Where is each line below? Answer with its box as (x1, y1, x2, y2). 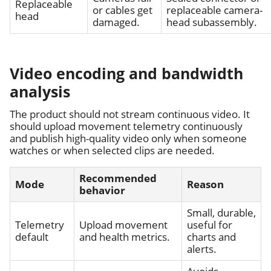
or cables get (93, 2, 152, 17)
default (15, 229, 48, 244)
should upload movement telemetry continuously (10, 119, 243, 133)
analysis (10, 81, 70, 102)
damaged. (93, 15, 140, 29)
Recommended (79, 171, 157, 185)
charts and (187, 229, 236, 244)
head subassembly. (166, 15, 257, 29)
